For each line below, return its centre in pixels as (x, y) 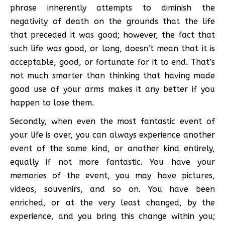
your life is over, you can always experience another (113, 135)
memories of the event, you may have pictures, (113, 175)
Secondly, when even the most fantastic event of (113, 121)
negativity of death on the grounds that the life (113, 21)
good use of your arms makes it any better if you (113, 89)
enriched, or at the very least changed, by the (113, 202)
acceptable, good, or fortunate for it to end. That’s (113, 62)
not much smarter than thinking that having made (113, 75)
